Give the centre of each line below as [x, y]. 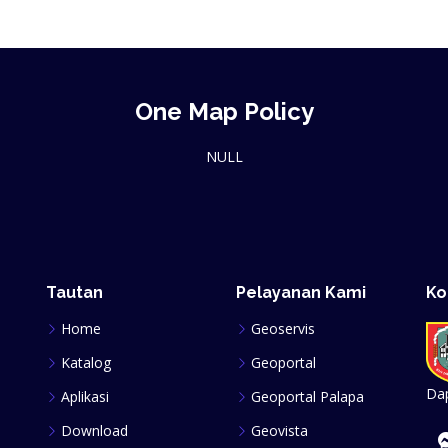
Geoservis [283, 328]
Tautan [74, 292]
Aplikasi [85, 396]
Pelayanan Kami [301, 292]
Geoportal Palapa [307, 396]
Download [94, 430]
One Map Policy [224, 111]
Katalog [86, 362]
